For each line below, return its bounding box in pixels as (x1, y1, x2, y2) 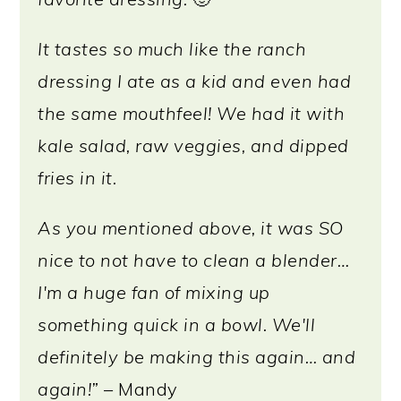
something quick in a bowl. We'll (38, 313, 316, 336)
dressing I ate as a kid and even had (38, 70, 352, 92)
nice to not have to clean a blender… (38, 249, 350, 271)
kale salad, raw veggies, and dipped (38, 134, 349, 157)
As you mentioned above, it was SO (38, 217, 344, 239)
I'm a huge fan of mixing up (38, 281, 270, 303)
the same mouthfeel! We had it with (38, 102, 346, 124)
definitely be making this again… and (38, 346, 356, 368)
